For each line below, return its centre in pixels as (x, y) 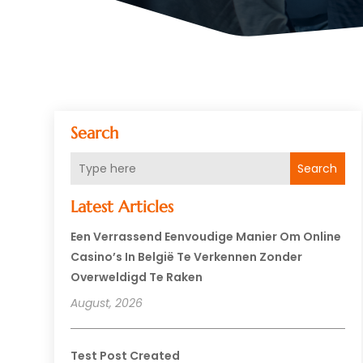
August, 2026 (107, 303)
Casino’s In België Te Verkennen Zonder (187, 257)
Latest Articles (122, 207)
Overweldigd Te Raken (137, 278)
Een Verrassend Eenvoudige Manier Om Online (206, 237)
